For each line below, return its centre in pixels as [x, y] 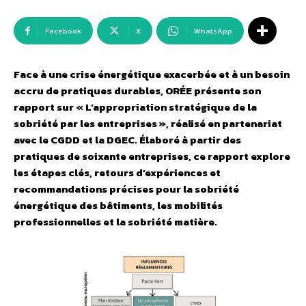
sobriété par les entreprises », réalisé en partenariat [148, 124]
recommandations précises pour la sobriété [126, 189]
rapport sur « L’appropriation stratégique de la [135, 107]
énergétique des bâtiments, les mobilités [118, 206]
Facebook [64, 31]
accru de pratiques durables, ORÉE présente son [137, 91]
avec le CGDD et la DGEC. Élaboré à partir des [127, 140]
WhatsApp [213, 31]
